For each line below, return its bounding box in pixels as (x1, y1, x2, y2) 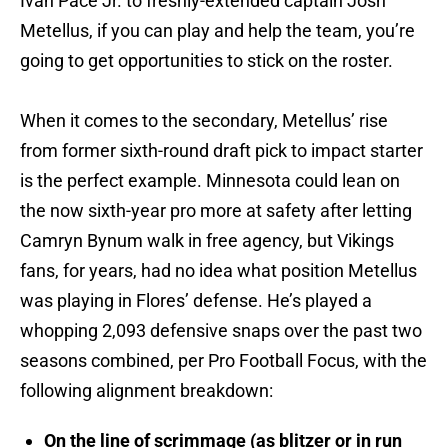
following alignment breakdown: (20, 380, 273, 402)
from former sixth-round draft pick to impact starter (20, 140, 423, 162)
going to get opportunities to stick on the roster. (20, 50, 393, 72)
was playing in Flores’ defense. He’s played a (20, 290, 372, 312)
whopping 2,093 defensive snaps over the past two (20, 320, 422, 342)
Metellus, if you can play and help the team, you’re (20, 20, 415, 42)
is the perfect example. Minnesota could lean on (20, 170, 400, 192)
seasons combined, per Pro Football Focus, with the (20, 350, 427, 372)
